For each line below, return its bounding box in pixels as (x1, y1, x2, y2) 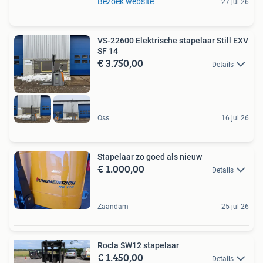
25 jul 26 (221, 202, 249, 211)
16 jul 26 (221, 114, 249, 123)
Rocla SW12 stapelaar (97, 240, 179, 250)
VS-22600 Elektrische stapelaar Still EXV (97, 36, 248, 46)
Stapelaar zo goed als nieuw (97, 152, 202, 162)
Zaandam (97, 202, 129, 211)
